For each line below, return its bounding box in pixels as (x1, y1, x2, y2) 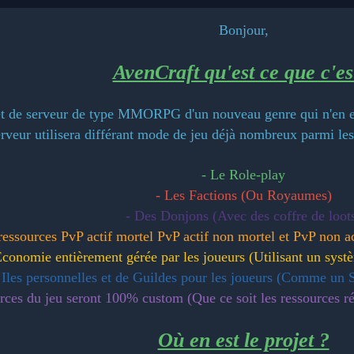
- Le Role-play (201, 166, 285, 183)
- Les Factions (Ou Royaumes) (155, 186, 332, 203)
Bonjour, (218, 21, 269, 38)
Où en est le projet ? (157, 328, 330, 352)
